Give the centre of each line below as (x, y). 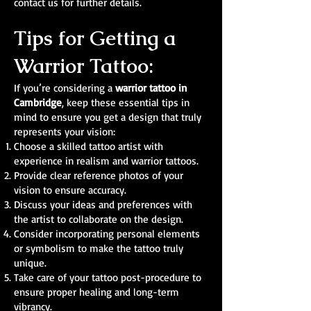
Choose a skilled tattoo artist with (89, 146)
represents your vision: (65, 132)
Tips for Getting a (95, 38)
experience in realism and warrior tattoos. (106, 161)
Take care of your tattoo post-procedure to (108, 277)
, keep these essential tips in (126, 102)
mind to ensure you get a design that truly (108, 117)
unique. (30, 263)
